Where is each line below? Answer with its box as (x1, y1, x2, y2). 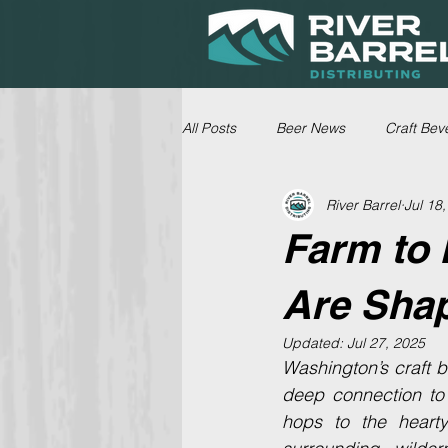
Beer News (276, 118, 345, 137)
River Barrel (326, 195, 400, 214)
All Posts (182, 118, 236, 137)
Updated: (282, 334, 347, 352)
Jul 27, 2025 (347, 334, 425, 352)
